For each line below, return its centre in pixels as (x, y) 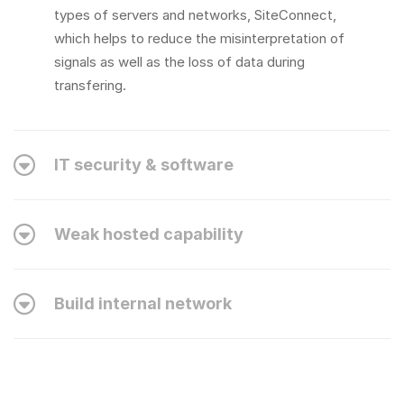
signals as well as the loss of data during (179, 62)
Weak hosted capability (149, 234)
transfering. (90, 85)
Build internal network (143, 303)
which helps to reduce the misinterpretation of (199, 38)
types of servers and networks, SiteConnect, (195, 15)
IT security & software (144, 165)
